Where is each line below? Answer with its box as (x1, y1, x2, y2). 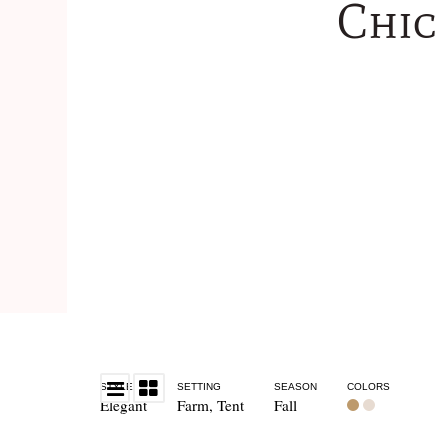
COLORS (346, 381, 390, 392)
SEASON (273, 381, 317, 392)
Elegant (99, 395, 147, 415)
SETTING (176, 381, 221, 392)
